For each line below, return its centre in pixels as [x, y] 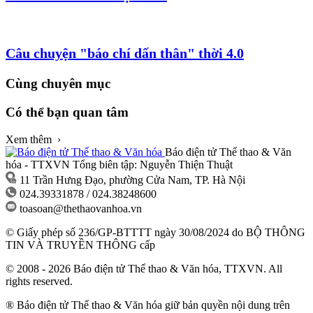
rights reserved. [39, 281]
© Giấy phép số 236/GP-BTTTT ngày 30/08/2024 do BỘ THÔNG [155, 232]
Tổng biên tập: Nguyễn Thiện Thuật [153, 164]
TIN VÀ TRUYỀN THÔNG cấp [80, 245]
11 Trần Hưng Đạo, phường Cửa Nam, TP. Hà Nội [132, 180]
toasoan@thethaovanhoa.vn [81, 208]
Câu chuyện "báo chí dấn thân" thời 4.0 [125, 53]
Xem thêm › [33, 139]
